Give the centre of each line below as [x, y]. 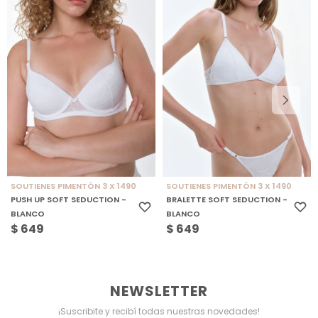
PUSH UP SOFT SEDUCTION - [68, 199]
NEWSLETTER [159, 291]
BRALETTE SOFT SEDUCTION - [226, 199]
